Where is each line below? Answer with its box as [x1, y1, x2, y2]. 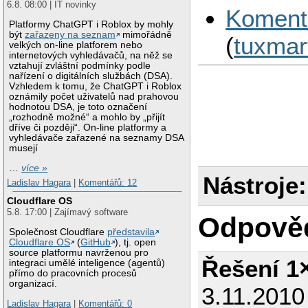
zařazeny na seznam [25, 30, 116, 41]
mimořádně [120, 30, 173, 41]
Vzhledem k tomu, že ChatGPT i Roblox [9, 81, 182, 92]
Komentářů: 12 [78, 177, 137, 188]
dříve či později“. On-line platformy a [9, 122, 167, 133]
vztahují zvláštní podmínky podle [9, 60, 151, 71]
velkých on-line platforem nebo [9, 40, 143, 51]
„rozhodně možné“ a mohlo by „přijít [9, 112, 166, 123]
